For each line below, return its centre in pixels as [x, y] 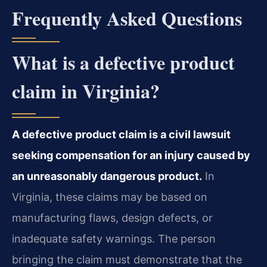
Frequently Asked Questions [127, 18]
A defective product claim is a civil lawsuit [121, 134]
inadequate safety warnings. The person [114, 238]
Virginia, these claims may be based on [110, 197]
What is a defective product [123, 62]
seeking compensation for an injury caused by [131, 155]
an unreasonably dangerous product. [107, 176]
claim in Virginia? [86, 91]
